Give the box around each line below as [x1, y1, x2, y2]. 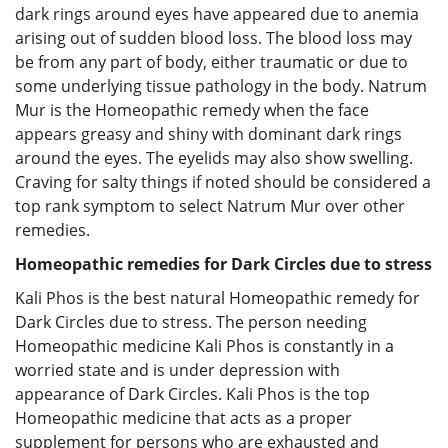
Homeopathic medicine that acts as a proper [15, 406, 352, 429]
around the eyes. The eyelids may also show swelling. [15, 146, 413, 169]
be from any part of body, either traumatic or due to [15, 50, 408, 73]
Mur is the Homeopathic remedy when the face [15, 98, 369, 121]
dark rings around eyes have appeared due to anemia [15, 2, 419, 25]
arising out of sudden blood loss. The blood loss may [15, 26, 412, 49]
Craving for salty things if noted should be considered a [15, 170, 431, 193]
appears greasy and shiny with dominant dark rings [15, 122, 402, 145]
